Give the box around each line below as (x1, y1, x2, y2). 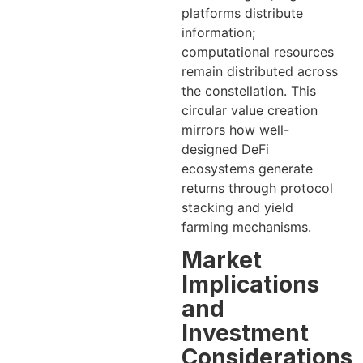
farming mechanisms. (181, 218, 311, 235)
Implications (181, 271, 319, 299)
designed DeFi (181, 140, 269, 157)
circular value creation (181, 101, 318, 118)
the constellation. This (181, 82, 316, 99)
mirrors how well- (181, 121, 289, 138)
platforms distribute (181, 4, 303, 21)
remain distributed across (181, 62, 338, 79)
